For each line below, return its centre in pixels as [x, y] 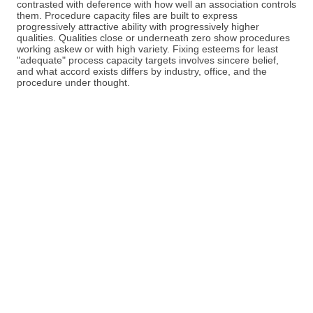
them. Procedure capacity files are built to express [127, 15]
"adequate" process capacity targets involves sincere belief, [148, 60]
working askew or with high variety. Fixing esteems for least [147, 49]
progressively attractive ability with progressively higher [138, 27]
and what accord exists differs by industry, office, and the [142, 71]
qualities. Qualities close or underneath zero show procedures [153, 38]
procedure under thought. [73, 82]
